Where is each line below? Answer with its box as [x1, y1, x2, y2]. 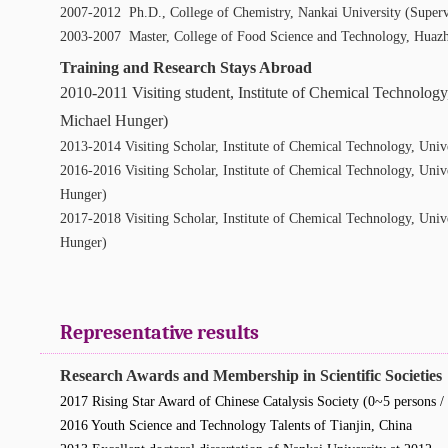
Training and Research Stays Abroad [60, 59, 312, 76]
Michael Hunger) [60, 112, 168, 129]
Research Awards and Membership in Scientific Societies [60, 367, 442, 384]
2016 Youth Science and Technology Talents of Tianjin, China [60, 418, 412, 433]
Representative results [60, 321, 259, 344]
